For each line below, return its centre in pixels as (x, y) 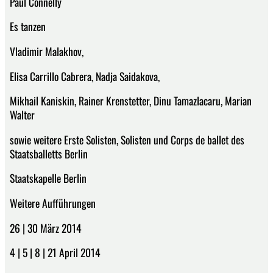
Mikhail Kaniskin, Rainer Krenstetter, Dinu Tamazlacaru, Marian (131, 101)
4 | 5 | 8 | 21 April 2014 (55, 253)
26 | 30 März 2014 (46, 228)
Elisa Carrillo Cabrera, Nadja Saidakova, (85, 76)
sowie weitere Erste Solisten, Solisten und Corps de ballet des (127, 139)
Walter (22, 115)
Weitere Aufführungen (53, 203)
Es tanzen (28, 27)
